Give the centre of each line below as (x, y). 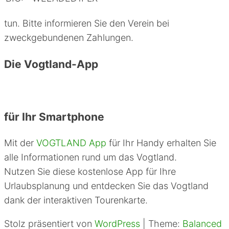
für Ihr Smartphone (54, 117)
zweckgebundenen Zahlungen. (69, 37)
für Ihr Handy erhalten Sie (161, 143)
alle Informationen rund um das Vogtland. (90, 157)
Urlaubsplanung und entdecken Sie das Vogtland (106, 186)
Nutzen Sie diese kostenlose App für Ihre (90, 172)
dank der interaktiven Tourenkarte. (76, 200)
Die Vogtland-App (51, 64)
